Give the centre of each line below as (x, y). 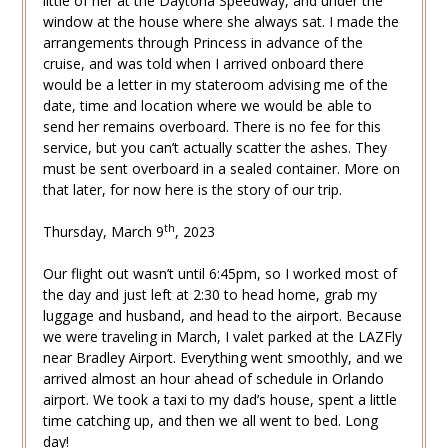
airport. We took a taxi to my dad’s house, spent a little (219, 400)
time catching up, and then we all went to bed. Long (210, 421)
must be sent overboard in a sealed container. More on (221, 169)
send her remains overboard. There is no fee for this (211, 127)
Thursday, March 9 (103, 232)
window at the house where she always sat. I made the (220, 22)
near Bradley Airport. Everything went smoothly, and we (222, 358)
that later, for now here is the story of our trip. (192, 190)
